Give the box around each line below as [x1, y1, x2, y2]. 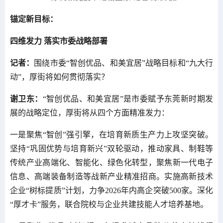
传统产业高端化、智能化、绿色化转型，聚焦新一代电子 [10, 158, 213, 167]
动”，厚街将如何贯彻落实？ [10, 72, 109, 81]
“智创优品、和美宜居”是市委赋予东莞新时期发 [42, 94, 214, 103]
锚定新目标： [10, 14, 58, 23]
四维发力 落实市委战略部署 [10, 36, 108, 45]
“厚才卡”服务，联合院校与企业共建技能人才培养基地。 [10, 200, 208, 209]
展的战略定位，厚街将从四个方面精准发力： [10, 108, 169, 117]
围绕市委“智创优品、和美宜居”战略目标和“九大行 [34, 58, 214, 67]
